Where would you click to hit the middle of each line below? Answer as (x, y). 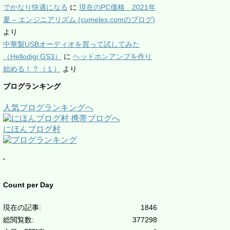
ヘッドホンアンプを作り (112, 56)
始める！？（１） (32, 69)
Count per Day (28, 185)
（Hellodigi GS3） (32, 56)
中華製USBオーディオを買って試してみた (71, 44)
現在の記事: (22, 207)
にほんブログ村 (32, 129)
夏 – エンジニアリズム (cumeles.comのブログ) (79, 20)
